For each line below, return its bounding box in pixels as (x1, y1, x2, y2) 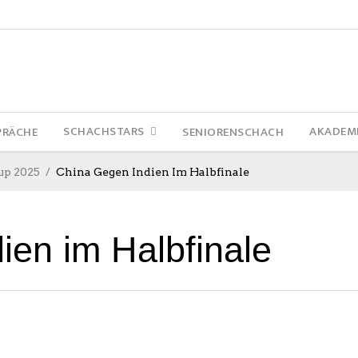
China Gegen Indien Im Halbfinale (56, 165, 249, 179)
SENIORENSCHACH (182, 121, 284, 142)
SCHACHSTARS (63, 121, 145, 141)
